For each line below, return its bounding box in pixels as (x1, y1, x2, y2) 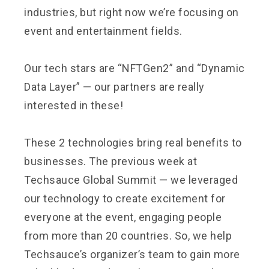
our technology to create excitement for (24, 192, 226, 205)
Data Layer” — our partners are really (24, 80, 205, 93)
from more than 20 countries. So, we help (24, 229, 232, 242)
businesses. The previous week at (24, 154, 197, 168)
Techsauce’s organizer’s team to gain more (24, 247, 240, 261)
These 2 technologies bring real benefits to (24, 136, 242, 149)
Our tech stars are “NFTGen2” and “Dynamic (24, 61, 245, 74)
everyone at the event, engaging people (24, 210, 222, 223)
